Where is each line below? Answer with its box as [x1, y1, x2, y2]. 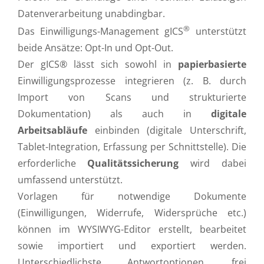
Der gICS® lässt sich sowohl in [18, 58, 178, 71]
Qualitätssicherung [87, 157, 179, 170]
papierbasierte [178, 58, 246, 71]
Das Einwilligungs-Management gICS [18, 25, 183, 38]
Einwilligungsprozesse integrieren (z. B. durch [18, 74, 246, 87]
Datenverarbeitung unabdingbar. [18, 7, 165, 20]
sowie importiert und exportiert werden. [18, 239, 246, 252]
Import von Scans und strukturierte [18, 91, 246, 104]
